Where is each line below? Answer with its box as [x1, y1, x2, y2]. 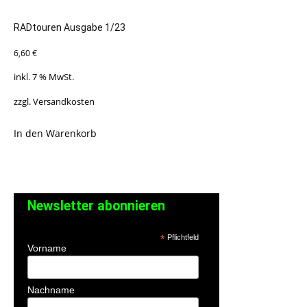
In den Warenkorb [14, 126, 97, 140]
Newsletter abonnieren [27, 198, 165, 214]
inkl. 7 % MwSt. [14, 71, 74, 84]
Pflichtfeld [164, 233, 199, 242]
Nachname [27, 284, 75, 296]
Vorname [27, 243, 66, 254]
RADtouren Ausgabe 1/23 [14, 22, 125, 34]
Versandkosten [33, 95, 95, 108]
